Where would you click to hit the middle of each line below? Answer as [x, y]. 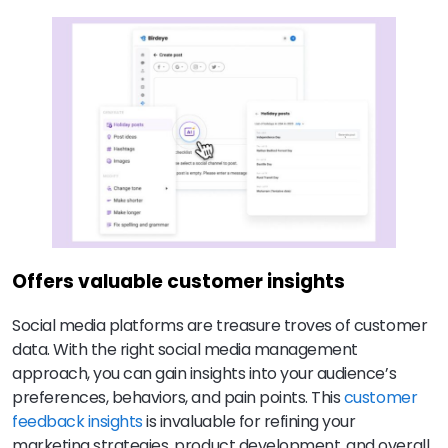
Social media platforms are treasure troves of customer [220, 326]
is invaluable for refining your [249, 422]
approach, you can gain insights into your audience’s [204, 374]
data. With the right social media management [185, 350]
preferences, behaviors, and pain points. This [178, 398]
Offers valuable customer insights [180, 281]
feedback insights [77, 422]
